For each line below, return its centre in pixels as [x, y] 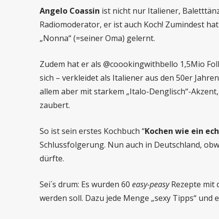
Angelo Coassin [69, 11]
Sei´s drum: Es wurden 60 [86, 184]
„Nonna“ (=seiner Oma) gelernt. [98, 38]
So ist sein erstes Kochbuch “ [92, 131]
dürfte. [53, 158]
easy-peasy [150, 184]
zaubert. [55, 105]
